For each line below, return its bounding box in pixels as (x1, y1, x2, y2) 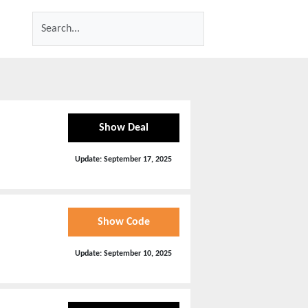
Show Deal (98, 122, 148, 133)
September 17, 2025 (104, 155, 173, 164)
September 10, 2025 (104, 249, 173, 258)
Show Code (97, 216, 150, 228)
